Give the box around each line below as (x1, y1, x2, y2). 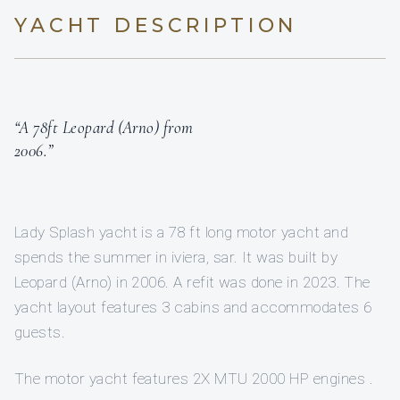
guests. (14, 323, 66, 342)
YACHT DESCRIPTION (14, 13, 298, 38)
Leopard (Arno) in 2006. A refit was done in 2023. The (14, 273, 371, 292)
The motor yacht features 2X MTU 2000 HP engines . (14, 370, 373, 388)
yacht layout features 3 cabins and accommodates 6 (14, 298, 371, 317)
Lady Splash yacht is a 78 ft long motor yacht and (14, 223, 348, 242)
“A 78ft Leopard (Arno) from (14, 117, 194, 138)
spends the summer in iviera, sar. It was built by (14, 248, 337, 267)
